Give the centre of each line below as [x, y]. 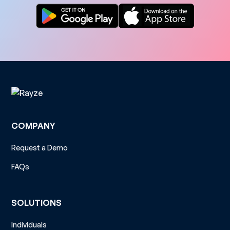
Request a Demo [40, 147]
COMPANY [33, 126]
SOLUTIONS [37, 203]
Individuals [29, 224]
